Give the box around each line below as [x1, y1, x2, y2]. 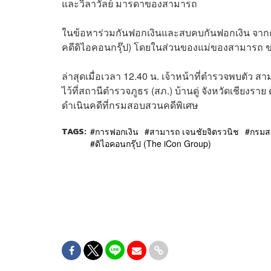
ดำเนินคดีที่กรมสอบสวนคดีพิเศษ [62, 97, 198, 112]
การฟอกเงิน [95, 125, 139, 137]
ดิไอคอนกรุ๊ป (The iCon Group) [95, 137, 211, 149]
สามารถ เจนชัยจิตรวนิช [149, 125, 239, 137]
